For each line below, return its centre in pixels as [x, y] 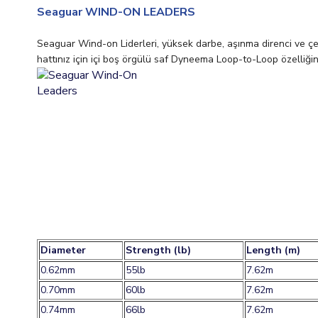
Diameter [63, 250]
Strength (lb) [158, 250]
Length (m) [273, 250]
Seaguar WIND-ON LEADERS [116, 12]
